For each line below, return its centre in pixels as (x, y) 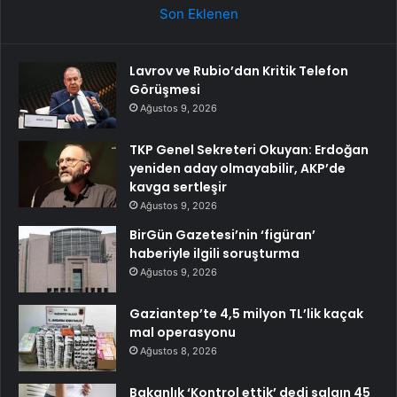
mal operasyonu (183, 332)
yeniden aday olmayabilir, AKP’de (237, 168)
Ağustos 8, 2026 (179, 350)
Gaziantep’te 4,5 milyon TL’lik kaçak (246, 313)
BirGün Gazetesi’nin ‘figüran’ (222, 234)
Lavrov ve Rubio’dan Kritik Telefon (239, 70)
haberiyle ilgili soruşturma (214, 253)
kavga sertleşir (178, 187)
